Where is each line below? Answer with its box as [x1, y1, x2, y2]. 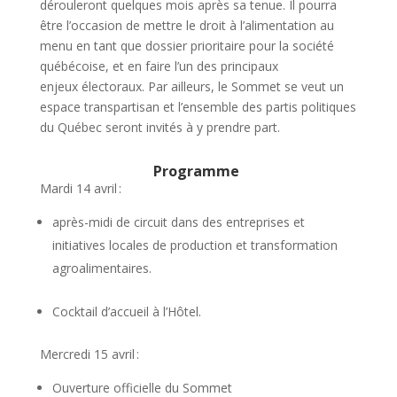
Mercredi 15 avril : [39, 345, 143, 362]
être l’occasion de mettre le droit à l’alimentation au [39, 16, 334, 34]
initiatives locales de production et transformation [51, 236, 338, 253]
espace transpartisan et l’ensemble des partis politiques [39, 97, 356, 115]
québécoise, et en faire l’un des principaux [39, 57, 278, 74]
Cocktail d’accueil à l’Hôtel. [51, 302, 205, 320]
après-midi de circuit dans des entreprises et [51, 213, 305, 230]
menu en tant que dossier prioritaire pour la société [39, 36, 334, 54]
